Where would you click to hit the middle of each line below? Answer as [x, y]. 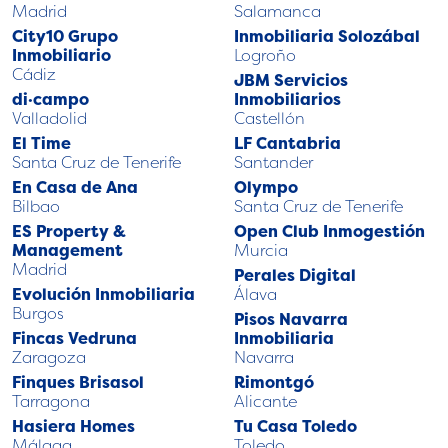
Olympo [266, 187]
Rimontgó [274, 382]
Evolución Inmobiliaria [103, 294]
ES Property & [69, 231]
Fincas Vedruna [74, 338]
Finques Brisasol [78, 382]
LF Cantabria [287, 143]
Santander [273, 162]
